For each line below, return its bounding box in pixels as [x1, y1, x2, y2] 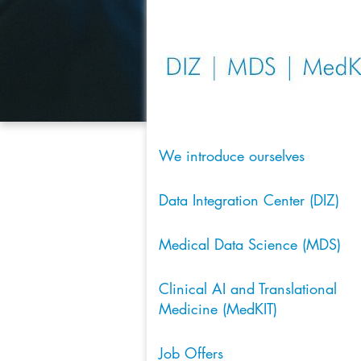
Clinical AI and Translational [159, 279, 337, 298]
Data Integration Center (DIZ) [159, 190, 339, 210]
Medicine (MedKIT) [159, 299, 277, 318]
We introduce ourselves [159, 146, 305, 165]
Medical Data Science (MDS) [159, 234, 341, 254]
